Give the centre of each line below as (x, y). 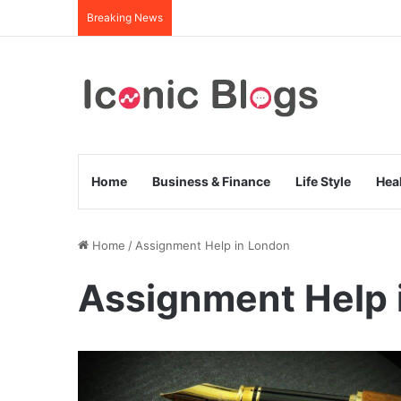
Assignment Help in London (213, 245)
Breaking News (125, 17)
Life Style (323, 181)
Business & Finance (211, 181)
